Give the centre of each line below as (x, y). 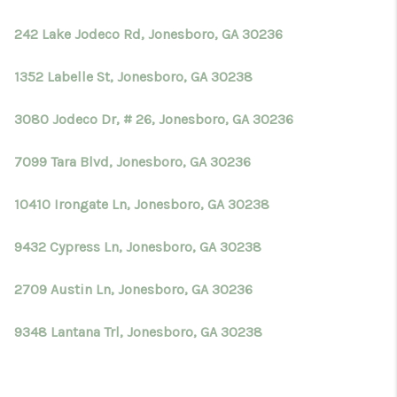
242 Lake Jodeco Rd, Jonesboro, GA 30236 (148, 34)
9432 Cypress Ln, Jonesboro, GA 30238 (138, 247)
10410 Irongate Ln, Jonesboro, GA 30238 (142, 204)
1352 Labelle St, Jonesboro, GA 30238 (133, 77)
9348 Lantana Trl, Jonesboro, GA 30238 (138, 332)
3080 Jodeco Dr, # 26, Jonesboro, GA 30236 (154, 119)
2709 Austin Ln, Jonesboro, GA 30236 (133, 289)
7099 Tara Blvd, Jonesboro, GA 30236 (132, 162)
